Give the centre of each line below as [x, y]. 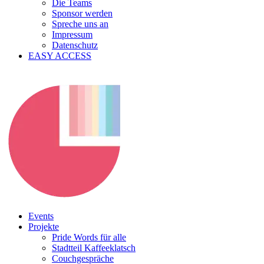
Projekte [44, 227]
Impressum [72, 34]
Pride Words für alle [89, 237]
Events [41, 216]
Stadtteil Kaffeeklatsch [94, 248]
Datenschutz [75, 45]
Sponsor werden [82, 13]
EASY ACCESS [60, 56]
